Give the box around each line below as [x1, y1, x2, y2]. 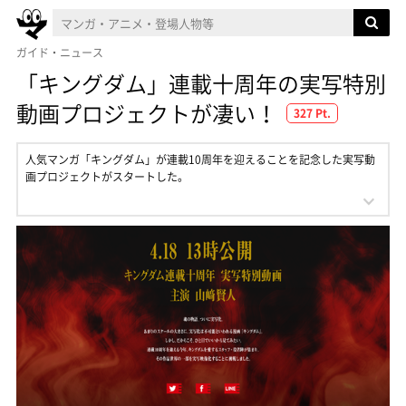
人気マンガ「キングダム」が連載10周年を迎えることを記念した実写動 [25, 151, 375, 168]
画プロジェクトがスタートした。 [25, 169, 188, 185]
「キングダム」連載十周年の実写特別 [16, 67, 386, 100]
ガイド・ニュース [16, 44, 103, 61]
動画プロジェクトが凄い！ [16, 97, 277, 130]
